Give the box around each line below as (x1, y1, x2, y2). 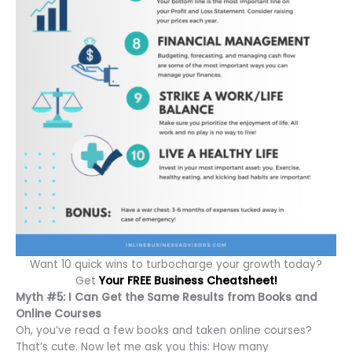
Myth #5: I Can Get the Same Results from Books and (16, 289, 317, 305)
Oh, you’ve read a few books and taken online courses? (16, 322, 312, 338)
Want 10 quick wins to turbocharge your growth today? (30, 256, 322, 272)
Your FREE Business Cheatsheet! (98, 273, 277, 288)
